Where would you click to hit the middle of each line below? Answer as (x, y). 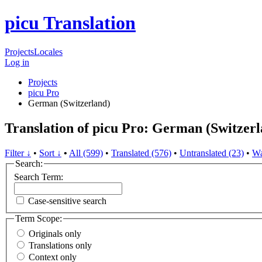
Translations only (60, 245)
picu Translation (70, 23)
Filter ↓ (18, 153)
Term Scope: (39, 219)
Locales (48, 51)
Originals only (55, 233)
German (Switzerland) (69, 103)
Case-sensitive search (67, 201)
